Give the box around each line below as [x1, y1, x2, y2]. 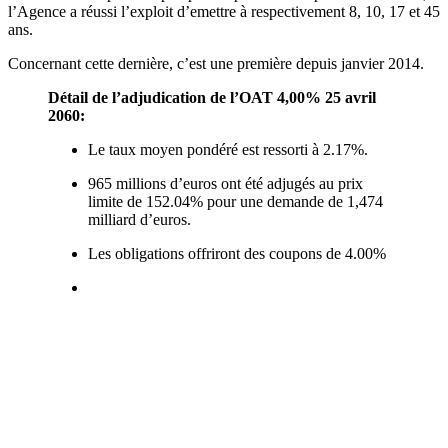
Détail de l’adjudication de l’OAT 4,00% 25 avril [48, 88, 376, 106]
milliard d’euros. [88, 210, 191, 228]
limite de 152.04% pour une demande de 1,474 [88, 192, 383, 210]
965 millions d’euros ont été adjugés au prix [88, 174, 363, 192]
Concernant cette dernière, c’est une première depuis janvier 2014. [8, 54, 424, 72]
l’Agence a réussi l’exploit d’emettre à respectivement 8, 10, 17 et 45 [8, 2, 440, 20]
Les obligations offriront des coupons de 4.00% [88, 244, 386, 262]
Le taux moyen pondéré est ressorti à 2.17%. [88, 140, 368, 158]
